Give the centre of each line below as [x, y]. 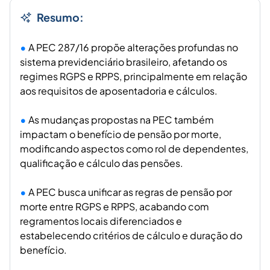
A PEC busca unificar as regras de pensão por [130, 192]
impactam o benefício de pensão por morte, [121, 134]
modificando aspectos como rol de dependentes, [134, 149]
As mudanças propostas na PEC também [121, 120]
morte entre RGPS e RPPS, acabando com [115, 207]
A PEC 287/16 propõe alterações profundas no [133, 48]
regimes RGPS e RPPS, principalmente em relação [133, 77]
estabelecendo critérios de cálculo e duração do [131, 236]
